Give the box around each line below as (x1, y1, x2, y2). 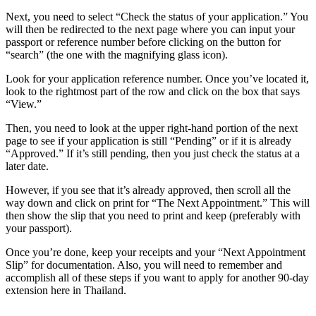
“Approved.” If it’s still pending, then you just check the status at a (6, 147, 300, 160)
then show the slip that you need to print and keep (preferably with (6, 209, 300, 222)
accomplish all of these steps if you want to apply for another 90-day (6, 272, 309, 284)
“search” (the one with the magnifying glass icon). (6, 49, 228, 61)
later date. (6, 160, 49, 173)
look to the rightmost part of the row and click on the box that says (6, 85, 300, 98)
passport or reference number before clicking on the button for (6, 36, 281, 49)
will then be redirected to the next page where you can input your (6, 23, 295, 36)
